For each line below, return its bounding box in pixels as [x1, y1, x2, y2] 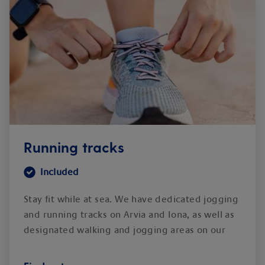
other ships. [24, 240, 76, 251]
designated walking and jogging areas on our [24, 225, 226, 235]
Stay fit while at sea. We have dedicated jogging [24, 194, 239, 205]
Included [40, 167, 79, 177]
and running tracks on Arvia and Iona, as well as [24, 209, 235, 220]
